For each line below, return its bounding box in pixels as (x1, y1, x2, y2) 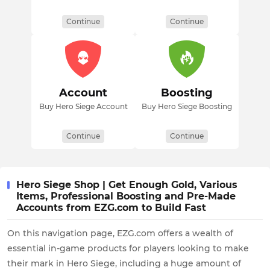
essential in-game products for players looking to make (7, 243, 249, 254)
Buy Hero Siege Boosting (142, 102, 232, 111)
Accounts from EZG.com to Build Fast (16, 202, 206, 213)
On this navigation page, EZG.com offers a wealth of (7, 228, 233, 239)
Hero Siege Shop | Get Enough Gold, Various (16, 179, 237, 190)
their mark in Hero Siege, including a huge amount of (7, 258, 241, 269)
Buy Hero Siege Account (39, 102, 128, 111)
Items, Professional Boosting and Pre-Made (16, 190, 236, 202)
